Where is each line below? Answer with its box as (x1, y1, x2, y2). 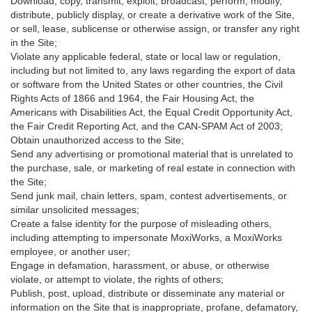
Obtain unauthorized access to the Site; (10, 134, 184, 146)
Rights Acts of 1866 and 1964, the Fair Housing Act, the (10, 93, 254, 104)
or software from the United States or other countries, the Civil (10, 79, 283, 90)
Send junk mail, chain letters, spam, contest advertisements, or (10, 190, 287, 201)
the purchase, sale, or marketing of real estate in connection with (10, 162, 295, 173)
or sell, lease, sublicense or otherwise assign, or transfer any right (10, 23, 299, 34)
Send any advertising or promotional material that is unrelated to (10, 148, 293, 159)
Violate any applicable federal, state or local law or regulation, (10, 51, 281, 62)
